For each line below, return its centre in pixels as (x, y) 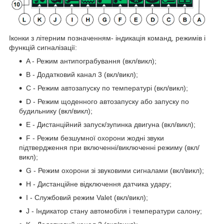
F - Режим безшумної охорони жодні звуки (95, 138)
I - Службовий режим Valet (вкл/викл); (87, 198)
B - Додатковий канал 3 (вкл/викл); (82, 75)
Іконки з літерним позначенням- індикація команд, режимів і (107, 38)
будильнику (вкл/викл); (56, 111)
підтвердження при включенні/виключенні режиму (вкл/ (109, 148)
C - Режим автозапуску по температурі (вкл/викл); (107, 88)
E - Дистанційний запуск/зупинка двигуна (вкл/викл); (111, 125)
